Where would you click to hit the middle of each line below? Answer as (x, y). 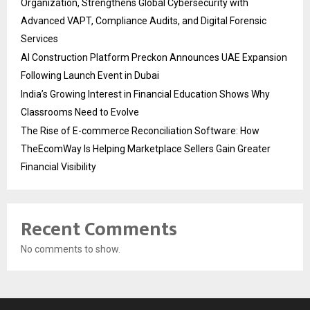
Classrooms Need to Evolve (80, 112)
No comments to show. (71, 249)
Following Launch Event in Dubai (90, 75)
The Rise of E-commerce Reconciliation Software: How (140, 131)
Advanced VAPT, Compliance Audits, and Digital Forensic (144, 21)
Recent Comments (99, 229)
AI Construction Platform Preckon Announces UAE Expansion (154, 57)
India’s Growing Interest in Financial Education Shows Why (145, 94)
